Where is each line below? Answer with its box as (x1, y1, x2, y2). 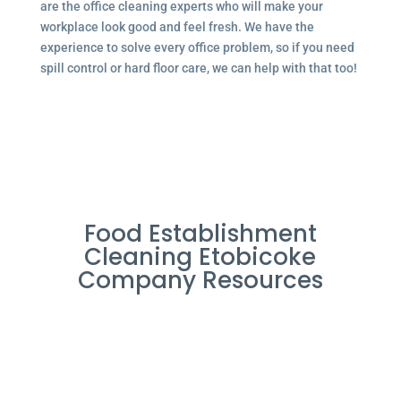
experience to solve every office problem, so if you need (39, 40, 354, 55)
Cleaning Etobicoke (84, 241, 317, 273)
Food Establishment (83, 218, 317, 250)
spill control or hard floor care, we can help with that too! (39, 61, 357, 75)
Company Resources (77, 264, 323, 296)
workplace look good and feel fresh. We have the (39, 20, 314, 34)
